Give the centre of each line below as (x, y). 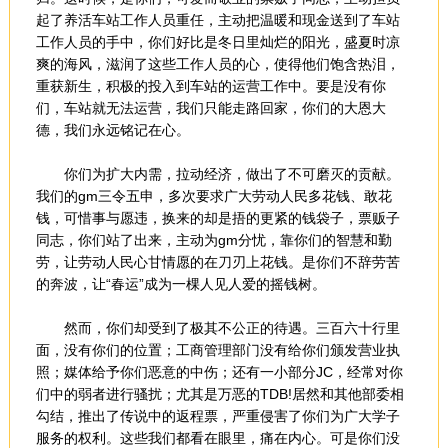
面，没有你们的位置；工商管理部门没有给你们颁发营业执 (217, 350)
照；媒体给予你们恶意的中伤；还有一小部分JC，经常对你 (219, 372)
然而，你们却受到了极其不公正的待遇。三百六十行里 (217, 328)
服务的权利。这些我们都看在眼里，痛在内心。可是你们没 (217, 438)
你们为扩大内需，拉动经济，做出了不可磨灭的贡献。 (217, 174)
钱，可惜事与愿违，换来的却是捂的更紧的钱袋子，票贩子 (217, 218)
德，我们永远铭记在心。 (116, 130)
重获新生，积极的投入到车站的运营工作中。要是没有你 (210, 86)
